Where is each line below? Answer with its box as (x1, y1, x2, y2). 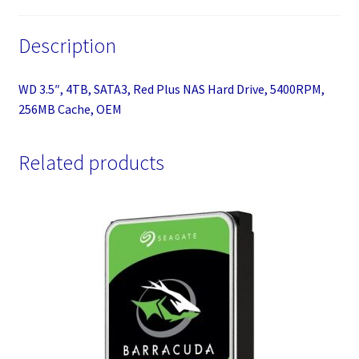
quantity (17, 9, 64, 26)
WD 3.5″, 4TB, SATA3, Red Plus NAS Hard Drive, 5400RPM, (18, 81, 325, 98)
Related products (18, 149, 164, 175)
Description (18, 33, 116, 59)
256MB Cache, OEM (18, 101, 122, 118)
